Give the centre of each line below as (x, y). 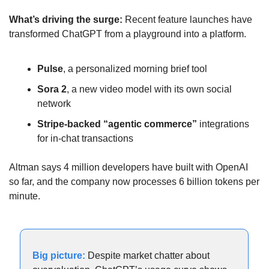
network (54, 103)
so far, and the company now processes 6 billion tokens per (134, 181)
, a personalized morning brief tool (135, 68)
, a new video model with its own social (149, 89)
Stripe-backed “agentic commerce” (117, 124)
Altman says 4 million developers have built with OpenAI (128, 167)
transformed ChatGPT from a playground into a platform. (128, 34)
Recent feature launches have (189, 19)
